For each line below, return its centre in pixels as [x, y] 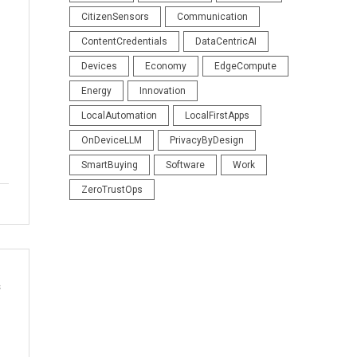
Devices [99, 66]
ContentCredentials [124, 41]
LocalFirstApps [217, 115]
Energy [96, 90]
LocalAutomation [119, 115]
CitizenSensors [115, 16]
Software [185, 165]
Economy [165, 66]
